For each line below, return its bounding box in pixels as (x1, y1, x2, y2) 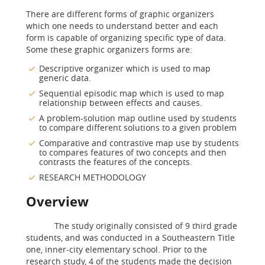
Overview (26, 192, 89, 210)
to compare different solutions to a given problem (39, 122, 237, 133)
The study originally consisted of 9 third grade (26, 220, 237, 231)
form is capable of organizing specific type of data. (26, 32, 226, 43)
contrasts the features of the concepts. (39, 156, 192, 167)
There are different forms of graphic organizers (26, 8, 214, 20)
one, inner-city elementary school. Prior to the (26, 244, 207, 255)
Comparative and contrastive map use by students (39, 137, 239, 148)
